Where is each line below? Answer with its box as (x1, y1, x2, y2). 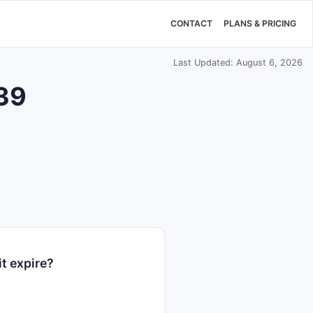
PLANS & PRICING (224, 18, 296, 29)
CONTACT (170, 18, 212, 29)
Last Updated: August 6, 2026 (173, 57, 303, 68)
